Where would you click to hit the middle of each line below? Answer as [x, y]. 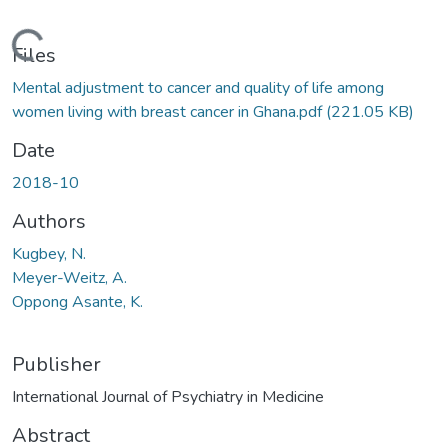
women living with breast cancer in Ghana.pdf [169, 111]
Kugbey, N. [49, 253]
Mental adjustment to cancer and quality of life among [198, 87]
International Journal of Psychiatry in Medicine [168, 396]
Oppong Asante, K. [77, 301]
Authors [49, 221]
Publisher [56, 364]
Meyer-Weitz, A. [69, 277]
